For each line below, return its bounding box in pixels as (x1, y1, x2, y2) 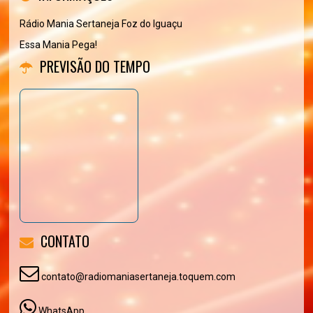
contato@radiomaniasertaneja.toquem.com (39, 271, 236, 282)
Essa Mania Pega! (20, 39, 98, 50)
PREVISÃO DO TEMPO (40, 56, 151, 77)
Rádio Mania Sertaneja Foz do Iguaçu (20, 18, 183, 29)
